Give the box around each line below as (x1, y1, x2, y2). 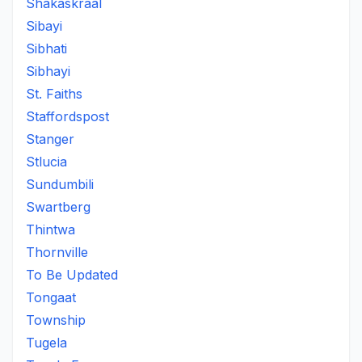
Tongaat (26, 289, 76, 305)
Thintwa (26, 221, 75, 238)
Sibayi (26, 18, 62, 34)
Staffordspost (26, 108, 109, 124)
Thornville (26, 244, 88, 260)
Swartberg (26, 199, 90, 215)
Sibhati (26, 40, 67, 57)
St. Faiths (26, 86, 82, 102)
